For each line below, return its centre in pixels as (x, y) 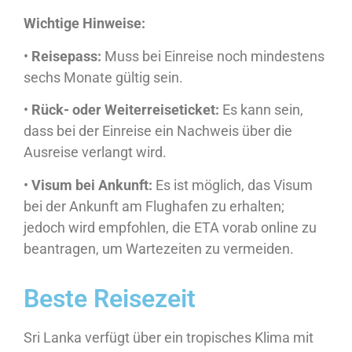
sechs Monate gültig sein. (103, 77)
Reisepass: (66, 56)
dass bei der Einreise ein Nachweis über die (158, 131)
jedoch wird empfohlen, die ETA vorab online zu (170, 227)
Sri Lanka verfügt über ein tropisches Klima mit (169, 337)
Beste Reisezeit (110, 298)
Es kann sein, (261, 110)
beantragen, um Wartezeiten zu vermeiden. (159, 248)
